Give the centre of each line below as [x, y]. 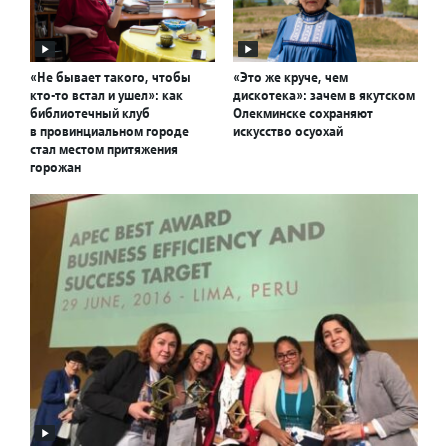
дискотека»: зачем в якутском [324, 95]
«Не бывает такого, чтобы [110, 77]
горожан [55, 167]
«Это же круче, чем [290, 77]
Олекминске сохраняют [303, 113]
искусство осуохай [288, 131]
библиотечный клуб [90, 113]
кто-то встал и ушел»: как [106, 95]
